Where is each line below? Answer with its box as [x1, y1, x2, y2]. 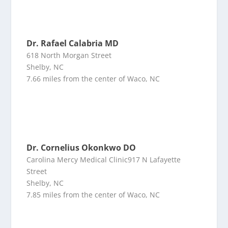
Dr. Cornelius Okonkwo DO [26, 142, 136, 154]
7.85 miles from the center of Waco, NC [26, 190, 160, 200]
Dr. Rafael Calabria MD [26, 38, 119, 49]
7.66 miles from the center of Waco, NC [26, 74, 160, 84]
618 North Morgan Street [26, 50, 112, 61]
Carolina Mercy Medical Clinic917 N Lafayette [26, 155, 181, 165]
